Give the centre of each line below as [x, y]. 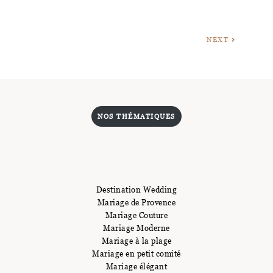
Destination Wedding [136, 189]
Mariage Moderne [136, 228]
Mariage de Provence [136, 202]
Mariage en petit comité [136, 253]
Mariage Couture [136, 215]
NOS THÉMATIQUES [136, 116]
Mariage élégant [136, 266]
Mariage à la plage [136, 240]
